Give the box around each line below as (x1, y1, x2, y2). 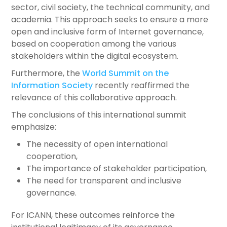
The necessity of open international (26, 138, 168, 150)
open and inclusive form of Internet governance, (11, 26, 204, 38)
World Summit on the (82, 67, 169, 80)
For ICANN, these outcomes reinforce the (11, 209, 175, 221)
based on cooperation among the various (11, 38, 177, 50)
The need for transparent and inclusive (26, 175, 182, 187)
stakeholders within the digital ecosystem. (11, 50, 179, 62)
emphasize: (11, 121, 57, 133)
